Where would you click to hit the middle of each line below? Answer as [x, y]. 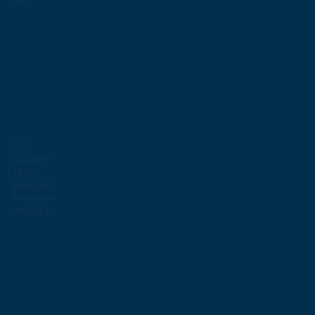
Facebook [33, 198]
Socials [20, 143]
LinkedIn [30, 160]
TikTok [26, 173]
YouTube [31, 211]
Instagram [34, 185]
